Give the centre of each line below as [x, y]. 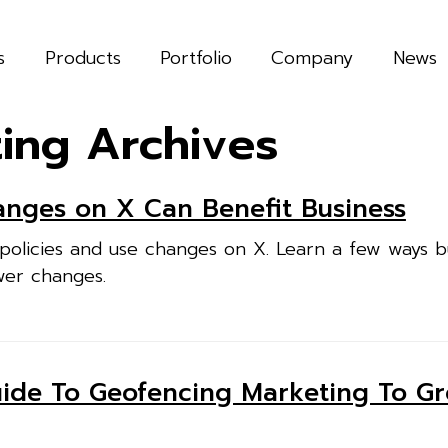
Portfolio [195, 58]
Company [312, 58]
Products [82, 58]
